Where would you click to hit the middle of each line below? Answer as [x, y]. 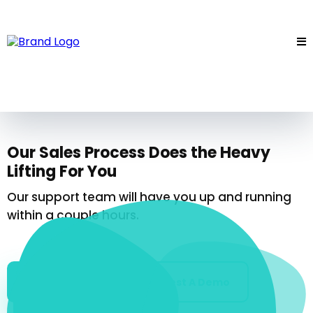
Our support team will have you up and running [149, 197]
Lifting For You [62, 172]
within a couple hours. [73, 215]
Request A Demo [186, 282]
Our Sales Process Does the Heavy [139, 153]
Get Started [58, 282]
